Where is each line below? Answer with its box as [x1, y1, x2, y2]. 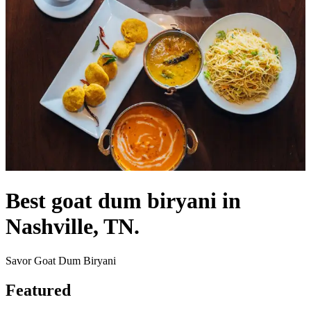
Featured [6, 280, 71, 299]
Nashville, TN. [6, 214, 140, 239]
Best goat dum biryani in [6, 188, 241, 214]
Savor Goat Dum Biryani [6, 254, 116, 267]
